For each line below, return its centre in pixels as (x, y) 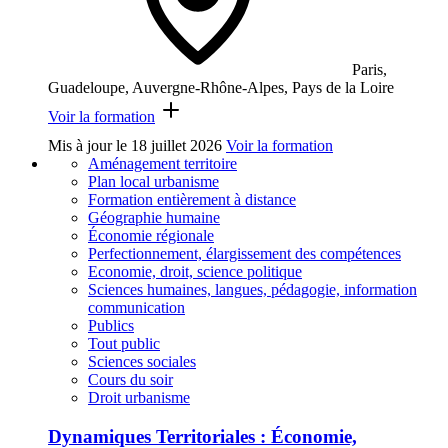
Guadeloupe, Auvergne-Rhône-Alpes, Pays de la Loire (221, 88)
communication (136, 308)
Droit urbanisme (139, 398)
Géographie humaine (154, 218)
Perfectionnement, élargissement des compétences (244, 254)
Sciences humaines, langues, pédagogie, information (252, 290)
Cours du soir (130, 380)
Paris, (369, 70)
